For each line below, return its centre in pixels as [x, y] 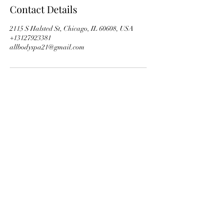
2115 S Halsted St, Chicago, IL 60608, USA [72, 29]
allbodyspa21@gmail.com [47, 47]
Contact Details [44, 9]
